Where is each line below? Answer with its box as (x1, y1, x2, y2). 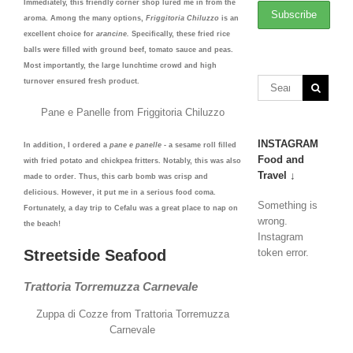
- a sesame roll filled (164, 140, 236, 149)
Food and (258, 154, 305, 165)
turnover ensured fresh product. (24, 77, 139, 85)
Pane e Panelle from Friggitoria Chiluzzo (40, 106, 225, 119)
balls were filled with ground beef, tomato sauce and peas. (24, 46, 233, 54)
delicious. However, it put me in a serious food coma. (24, 188, 216, 196)
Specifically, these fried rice (132, 30, 230, 38)
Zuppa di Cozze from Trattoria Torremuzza (35, 308, 229, 321)
